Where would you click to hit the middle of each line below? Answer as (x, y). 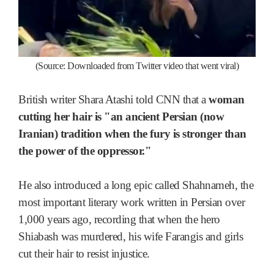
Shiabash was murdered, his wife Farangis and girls (131, 237)
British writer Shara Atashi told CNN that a (113, 100)
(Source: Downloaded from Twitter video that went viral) (137, 66)
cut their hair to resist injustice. (84, 254)
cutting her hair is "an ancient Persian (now (121, 117)
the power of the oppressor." (85, 151)
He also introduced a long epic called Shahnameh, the (136, 185)
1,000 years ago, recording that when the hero (119, 220)
